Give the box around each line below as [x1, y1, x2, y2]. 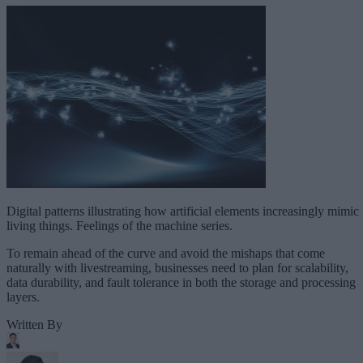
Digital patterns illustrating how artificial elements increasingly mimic [6, 203, 359, 218]
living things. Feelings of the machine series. [6, 218, 233, 233]
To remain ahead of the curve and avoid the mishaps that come [6, 246, 325, 260]
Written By [6, 317, 62, 331]
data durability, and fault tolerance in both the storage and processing [6, 275, 356, 289]
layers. [6, 289, 40, 304]
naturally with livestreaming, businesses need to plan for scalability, [6, 260, 348, 275]
